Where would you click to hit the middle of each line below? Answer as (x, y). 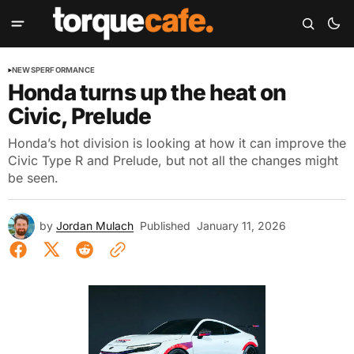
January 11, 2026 (241, 226)
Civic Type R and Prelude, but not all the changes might (173, 160)
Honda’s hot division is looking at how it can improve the (177, 143)
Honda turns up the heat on (147, 92)
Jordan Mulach (95, 226)
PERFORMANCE (65, 70)
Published (165, 226)
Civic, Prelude (80, 116)
